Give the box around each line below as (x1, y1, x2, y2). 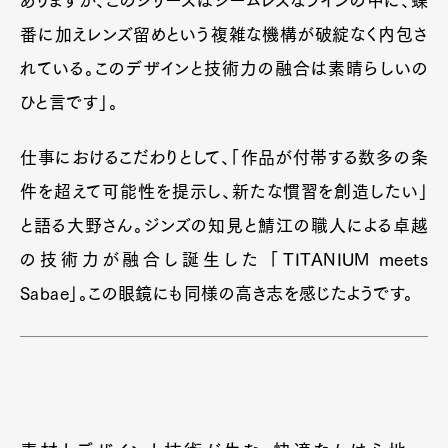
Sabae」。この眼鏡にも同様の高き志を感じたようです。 (20, 284, 414, 302)
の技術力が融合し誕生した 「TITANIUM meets (20, 250, 428, 268)
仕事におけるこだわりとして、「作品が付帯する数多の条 (20, 148, 428, 166)
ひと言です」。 (20, 93, 119, 111)
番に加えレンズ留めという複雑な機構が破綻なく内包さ (20, 25, 428, 43)
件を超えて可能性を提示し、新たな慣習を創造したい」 (20, 182, 428, 200)
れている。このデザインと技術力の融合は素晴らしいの (20, 59, 428, 77)
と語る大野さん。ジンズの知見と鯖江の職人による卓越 (20, 216, 428, 234)
